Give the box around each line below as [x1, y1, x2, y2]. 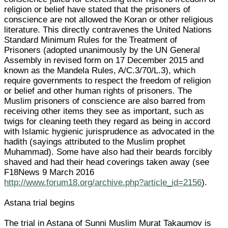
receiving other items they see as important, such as [4, 106, 205, 116]
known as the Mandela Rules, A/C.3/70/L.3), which [4, 65, 196, 75]
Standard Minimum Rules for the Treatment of [4, 35, 178, 45]
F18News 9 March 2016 [4, 167, 95, 177]
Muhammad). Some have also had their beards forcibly [4, 147, 213, 157]
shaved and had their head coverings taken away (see [4, 157, 210, 167]
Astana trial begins [4, 197, 75, 208]
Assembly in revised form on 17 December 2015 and [4, 55, 204, 65]
